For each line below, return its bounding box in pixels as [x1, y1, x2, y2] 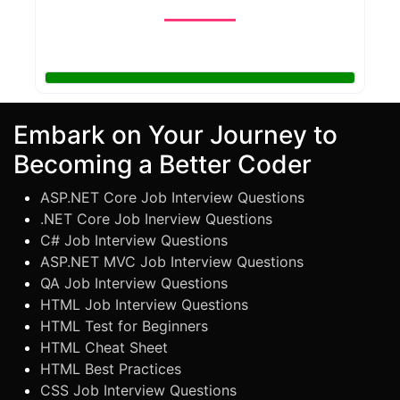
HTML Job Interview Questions [40, 295, 248, 313]
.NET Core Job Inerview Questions [40, 209, 272, 228]
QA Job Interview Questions [40, 273, 228, 292]
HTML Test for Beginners [40, 316, 208, 335]
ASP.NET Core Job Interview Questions [40, 187, 304, 206]
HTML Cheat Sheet [40, 337, 168, 356]
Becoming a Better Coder [13, 148, 312, 179]
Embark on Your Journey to [13, 119, 337, 150]
